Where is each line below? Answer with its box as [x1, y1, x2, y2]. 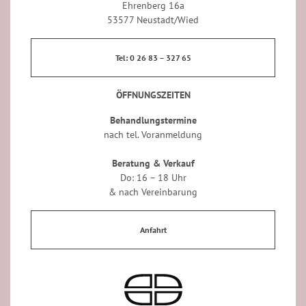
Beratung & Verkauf [111, 157, 195, 170]
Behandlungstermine [109, 114, 197, 127]
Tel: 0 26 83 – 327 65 [115, 53, 191, 64]
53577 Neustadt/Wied [107, 14, 199, 27]
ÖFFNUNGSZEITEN [115, 89, 191, 102]
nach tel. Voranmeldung [104, 128, 202, 141]
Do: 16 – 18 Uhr [120, 171, 186, 184]
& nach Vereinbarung [109, 186, 197, 199]
